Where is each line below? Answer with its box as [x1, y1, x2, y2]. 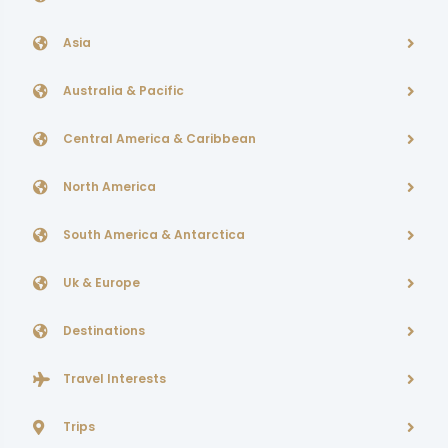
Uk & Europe [63, 274, 140, 291]
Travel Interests [63, 370, 166, 387]
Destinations [63, 322, 145, 339]
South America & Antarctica [63, 226, 245, 243]
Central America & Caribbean [63, 130, 256, 147]
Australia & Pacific [63, 82, 184, 99]
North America [63, 178, 156, 195]
